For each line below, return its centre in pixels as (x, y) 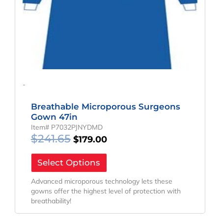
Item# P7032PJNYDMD (67, 127)
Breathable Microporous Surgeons (105, 106)
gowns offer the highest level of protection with (106, 191)
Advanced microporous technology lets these (101, 181)
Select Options (69, 163)
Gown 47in (54, 117)
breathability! (51, 201)
